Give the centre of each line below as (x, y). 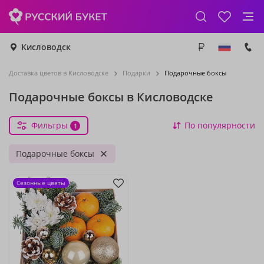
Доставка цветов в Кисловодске (59, 73)
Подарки (136, 73)
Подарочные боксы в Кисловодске (111, 97)
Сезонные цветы (41, 183)
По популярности (220, 125)
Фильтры (49, 125)
